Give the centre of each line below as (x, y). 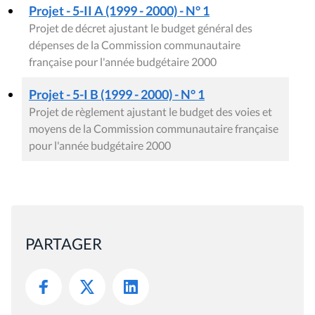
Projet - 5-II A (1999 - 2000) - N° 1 (119, 11)
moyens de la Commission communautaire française (154, 129)
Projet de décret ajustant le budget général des (141, 28)
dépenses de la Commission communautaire (135, 45)
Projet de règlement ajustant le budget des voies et (150, 112)
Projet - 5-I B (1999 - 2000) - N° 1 (117, 95)
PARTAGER (64, 244)
